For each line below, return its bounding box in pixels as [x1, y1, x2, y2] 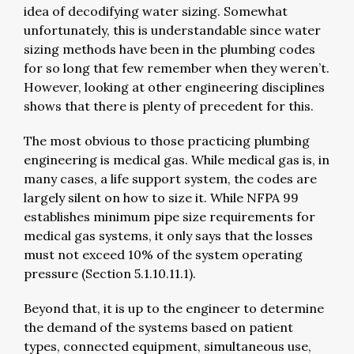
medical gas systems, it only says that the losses [24, 227, 313, 243]
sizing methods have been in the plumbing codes [24, 40, 315, 57]
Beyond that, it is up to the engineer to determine [24, 299, 324, 316]
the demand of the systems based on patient [24, 318, 293, 335]
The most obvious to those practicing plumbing [24, 132, 310, 149]
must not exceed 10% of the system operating [24, 246, 303, 262]
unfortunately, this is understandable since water [24, 21, 321, 38]
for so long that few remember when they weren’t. [24, 59, 330, 76]
